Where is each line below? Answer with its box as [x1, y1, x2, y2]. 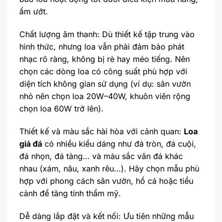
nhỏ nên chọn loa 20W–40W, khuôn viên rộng [19, 91, 190, 102]
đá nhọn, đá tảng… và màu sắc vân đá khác [19, 151, 183, 162]
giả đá [19, 139, 42, 149]
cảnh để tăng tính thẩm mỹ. [19, 188, 121, 199]
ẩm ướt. [19, 6, 48, 17]
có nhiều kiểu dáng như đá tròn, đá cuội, [42, 139, 196, 149]
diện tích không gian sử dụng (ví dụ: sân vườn [19, 79, 191, 89]
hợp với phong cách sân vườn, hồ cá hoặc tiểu [19, 176, 193, 186]
